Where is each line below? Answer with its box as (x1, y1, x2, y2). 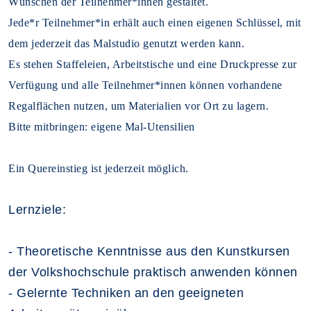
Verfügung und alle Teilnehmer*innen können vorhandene (8, 78, 283, 91)
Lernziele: (8, 202, 66, 217)
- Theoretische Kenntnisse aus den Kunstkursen (8, 244, 290, 258)
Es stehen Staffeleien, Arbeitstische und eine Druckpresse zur (8, 58, 297, 70)
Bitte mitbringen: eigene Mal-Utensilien (8, 120, 195, 133)
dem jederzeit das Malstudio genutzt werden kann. (8, 37, 244, 49)
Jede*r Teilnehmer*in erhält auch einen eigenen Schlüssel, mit (8, 16, 301, 28)
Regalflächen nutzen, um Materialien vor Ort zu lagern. (8, 99, 269, 112)
